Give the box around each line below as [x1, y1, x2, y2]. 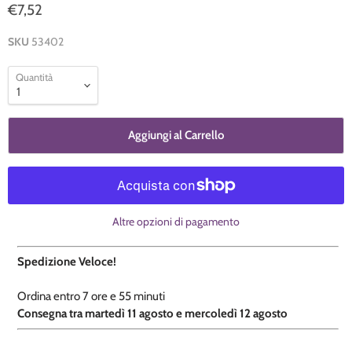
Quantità [16, 71, 53, 84]
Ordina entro [17, 289, 82, 304]
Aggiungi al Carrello [128, 128, 224, 143]
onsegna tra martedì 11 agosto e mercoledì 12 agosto [24, 306, 288, 321]
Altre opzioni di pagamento [112, 214, 240, 229]
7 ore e [82, 289, 116, 304]
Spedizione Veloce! [17, 255, 116, 269]
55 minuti [119, 289, 165, 304]
